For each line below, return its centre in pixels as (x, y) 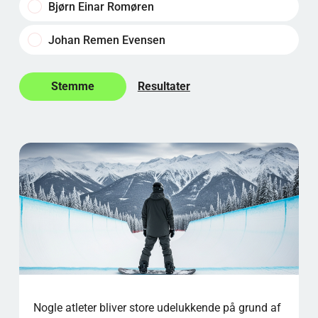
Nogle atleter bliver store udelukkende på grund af (157, 307)
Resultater (164, 87)
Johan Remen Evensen (105, 40)
